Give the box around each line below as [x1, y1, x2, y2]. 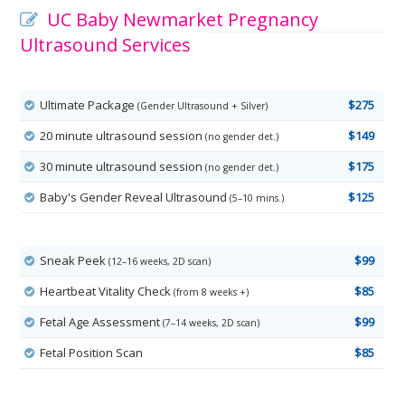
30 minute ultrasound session [40, 158, 206, 175]
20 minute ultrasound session [40, 127, 206, 145]
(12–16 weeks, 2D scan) [108, 255, 212, 268]
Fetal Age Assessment [40, 314, 164, 331]
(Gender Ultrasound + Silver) [137, 99, 268, 113]
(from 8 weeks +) [174, 286, 250, 299]
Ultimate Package [40, 97, 138, 114]
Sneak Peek [40, 252, 109, 269]
